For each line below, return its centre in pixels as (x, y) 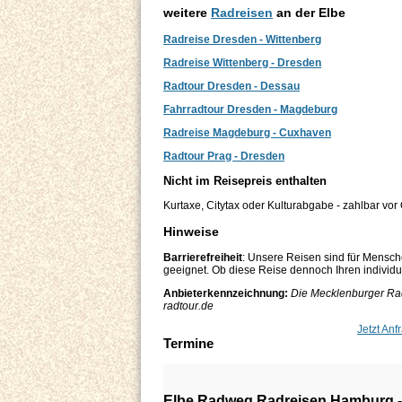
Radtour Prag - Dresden (224, 156)
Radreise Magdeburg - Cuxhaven (247, 132)
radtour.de (188, 306)
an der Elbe (309, 13)
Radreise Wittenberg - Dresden (242, 62)
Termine (188, 343)
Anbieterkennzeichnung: (226, 293)
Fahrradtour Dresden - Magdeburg (250, 109)
